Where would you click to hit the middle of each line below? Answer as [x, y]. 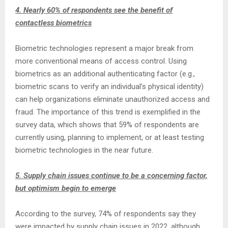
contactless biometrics [53, 23]
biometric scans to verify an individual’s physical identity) [109, 87]
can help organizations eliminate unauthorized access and [112, 99]
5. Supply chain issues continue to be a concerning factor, [111, 176]
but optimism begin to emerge [66, 188]
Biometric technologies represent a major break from [104, 48]
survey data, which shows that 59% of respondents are [107, 125]
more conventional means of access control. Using [101, 61]
